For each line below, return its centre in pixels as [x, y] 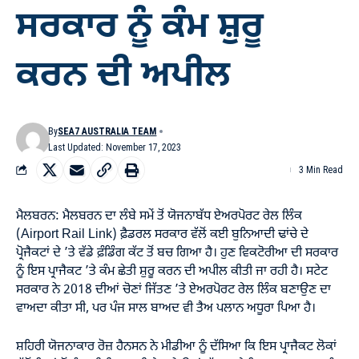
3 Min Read [321, 169]
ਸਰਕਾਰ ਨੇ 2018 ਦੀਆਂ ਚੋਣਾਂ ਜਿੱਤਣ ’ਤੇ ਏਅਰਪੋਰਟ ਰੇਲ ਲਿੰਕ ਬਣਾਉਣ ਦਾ [173, 290]
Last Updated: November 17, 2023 [115, 147]
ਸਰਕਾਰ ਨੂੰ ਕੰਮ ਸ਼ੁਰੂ [140, 28]
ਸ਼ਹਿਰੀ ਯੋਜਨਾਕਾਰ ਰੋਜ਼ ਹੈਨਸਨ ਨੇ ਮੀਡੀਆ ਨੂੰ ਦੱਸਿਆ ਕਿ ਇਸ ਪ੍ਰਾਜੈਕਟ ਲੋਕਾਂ [176, 347]
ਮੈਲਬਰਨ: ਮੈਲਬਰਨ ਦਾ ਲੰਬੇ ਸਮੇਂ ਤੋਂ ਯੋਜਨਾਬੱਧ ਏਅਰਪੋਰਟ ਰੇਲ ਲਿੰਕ [159, 216]
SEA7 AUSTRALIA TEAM [107, 131]
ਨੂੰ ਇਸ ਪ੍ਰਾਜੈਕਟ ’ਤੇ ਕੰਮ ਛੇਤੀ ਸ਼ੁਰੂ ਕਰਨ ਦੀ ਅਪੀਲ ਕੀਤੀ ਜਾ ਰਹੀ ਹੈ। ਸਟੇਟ [172, 271]
